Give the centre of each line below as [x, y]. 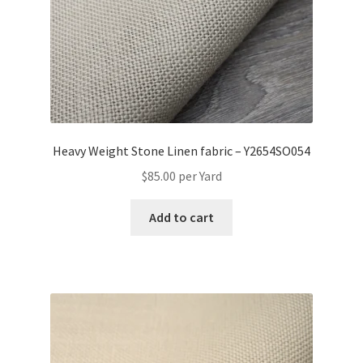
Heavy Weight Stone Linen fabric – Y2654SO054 [181, 151]
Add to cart [181, 217]
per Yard [200, 176]
